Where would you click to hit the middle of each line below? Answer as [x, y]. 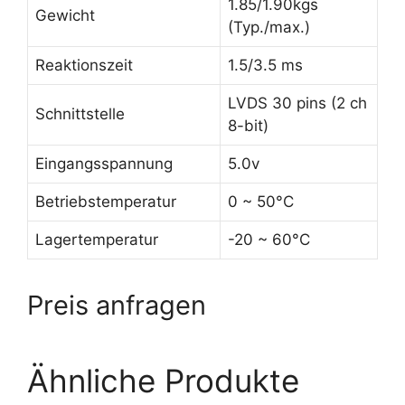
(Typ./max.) [269, 27]
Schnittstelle [80, 114]
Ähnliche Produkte [163, 381]
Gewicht [65, 15]
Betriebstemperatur [106, 202]
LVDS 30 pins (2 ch [297, 103]
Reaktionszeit [84, 65]
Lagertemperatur [97, 240]
